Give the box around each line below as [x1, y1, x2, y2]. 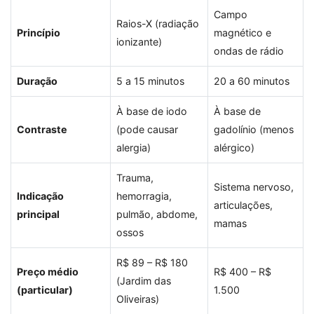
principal [17, 208, 60, 221]
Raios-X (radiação [116, 18, 199, 30]
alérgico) [214, 142, 254, 154]
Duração [17, 75, 57, 88]
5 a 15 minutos [116, 75, 184, 88]
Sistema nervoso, [214, 181, 294, 193]
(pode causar [116, 123, 178, 136]
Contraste [17, 123, 67, 136]
